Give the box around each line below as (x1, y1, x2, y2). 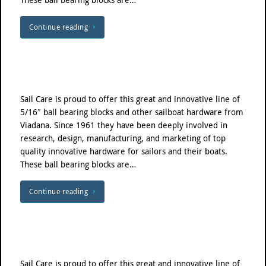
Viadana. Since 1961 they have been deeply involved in (20, 119, 227, 131)
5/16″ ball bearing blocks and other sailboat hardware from (20, 106, 243, 118)
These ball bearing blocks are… (20, 159, 136, 170)
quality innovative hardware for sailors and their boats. (20, 145, 230, 157)
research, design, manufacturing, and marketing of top (20, 132, 226, 144)
